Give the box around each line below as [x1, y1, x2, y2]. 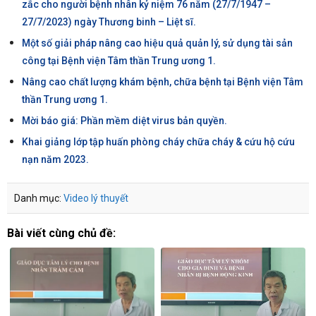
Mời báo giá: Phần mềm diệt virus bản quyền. [21, 115, 227, 126]
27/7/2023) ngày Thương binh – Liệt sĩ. [21, 16, 196, 28]
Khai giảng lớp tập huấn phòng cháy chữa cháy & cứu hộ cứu [21, 136, 295, 147]
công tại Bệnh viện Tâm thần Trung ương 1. [21, 55, 216, 66]
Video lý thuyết [63, 192, 128, 204]
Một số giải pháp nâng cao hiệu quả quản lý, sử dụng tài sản [21, 37, 293, 49]
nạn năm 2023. [21, 154, 89, 165]
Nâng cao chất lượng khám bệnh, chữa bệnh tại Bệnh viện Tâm [21, 76, 303, 87]
